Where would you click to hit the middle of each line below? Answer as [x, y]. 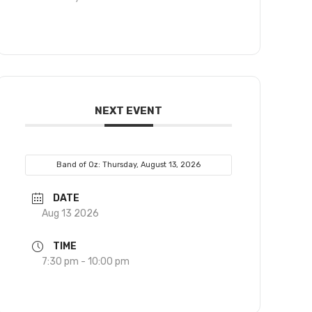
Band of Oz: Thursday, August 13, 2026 [129, 165]
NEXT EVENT [129, 111]
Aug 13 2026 [71, 214]
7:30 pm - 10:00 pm [86, 262]
